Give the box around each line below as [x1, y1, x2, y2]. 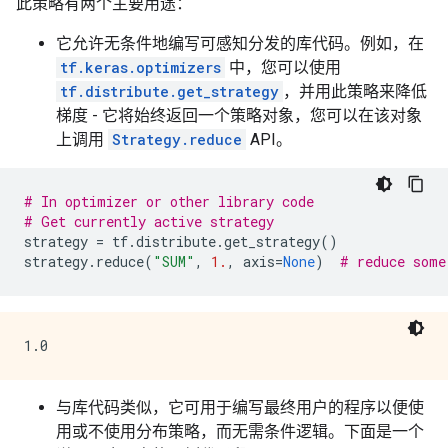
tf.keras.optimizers [60, 58, 221, 77]
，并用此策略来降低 [283, 82, 427, 101]
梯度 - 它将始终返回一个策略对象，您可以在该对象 [56, 106, 422, 125]
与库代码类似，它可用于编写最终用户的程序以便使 [56, 398, 424, 417]
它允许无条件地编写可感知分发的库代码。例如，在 [56, 34, 424, 53]
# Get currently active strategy [24, 212, 274, 231]
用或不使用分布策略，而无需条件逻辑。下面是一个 [56, 422, 424, 441]
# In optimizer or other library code [24, 192, 314, 211]
